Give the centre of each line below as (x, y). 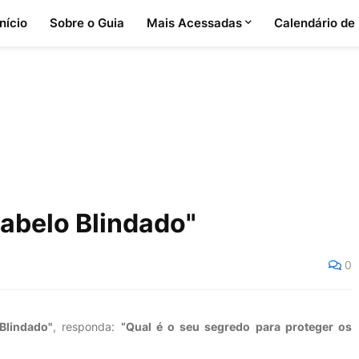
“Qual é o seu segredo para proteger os (236, 327)
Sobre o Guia (87, 23)
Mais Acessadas (194, 23)
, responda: (87, 327)
